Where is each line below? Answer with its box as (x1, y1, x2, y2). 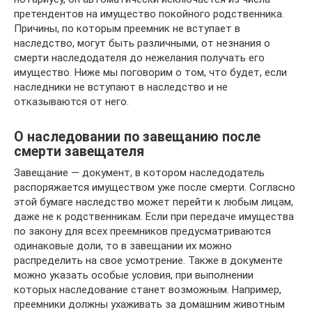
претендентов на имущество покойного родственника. (14, 8, 284, 20)
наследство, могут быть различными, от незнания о (14, 37, 270, 49)
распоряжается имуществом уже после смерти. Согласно (14, 181, 295, 194)
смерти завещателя (14, 143, 144, 160)
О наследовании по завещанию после (14, 129, 260, 146)
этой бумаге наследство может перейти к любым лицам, (14, 196, 293, 208)
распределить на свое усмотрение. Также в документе (14, 254, 283, 267)
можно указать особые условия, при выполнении (14, 269, 253, 281)
